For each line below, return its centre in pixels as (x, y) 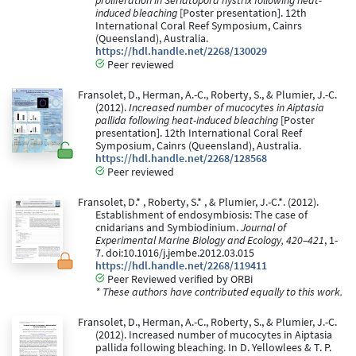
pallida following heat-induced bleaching (187, 121)
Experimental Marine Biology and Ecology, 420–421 (210, 241)
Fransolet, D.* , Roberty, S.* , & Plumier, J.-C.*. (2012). (198, 203)
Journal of (263, 228)
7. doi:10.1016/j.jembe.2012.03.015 (175, 253)
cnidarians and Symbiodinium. (168, 228)
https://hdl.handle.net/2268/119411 (181, 266)
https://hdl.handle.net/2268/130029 (181, 52)
